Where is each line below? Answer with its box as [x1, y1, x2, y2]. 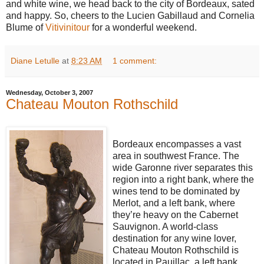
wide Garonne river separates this [113, 162, 253, 173]
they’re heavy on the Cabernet [113, 209, 238, 220]
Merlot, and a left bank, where [113, 197, 235, 208]
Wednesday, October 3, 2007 [6, 88, 93, 96]
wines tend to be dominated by [113, 186, 240, 196]
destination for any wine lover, [113, 233, 236, 243]
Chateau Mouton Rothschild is [113, 245, 239, 255]
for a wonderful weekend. [90, 22, 197, 32]
